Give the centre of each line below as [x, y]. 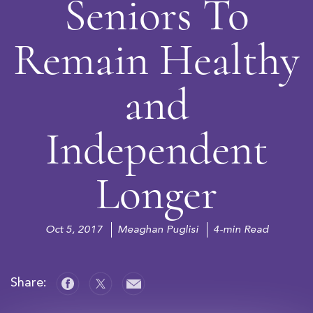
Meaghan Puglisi [158, 230]
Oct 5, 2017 [74, 230]
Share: [30, 283]
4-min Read [240, 230]
